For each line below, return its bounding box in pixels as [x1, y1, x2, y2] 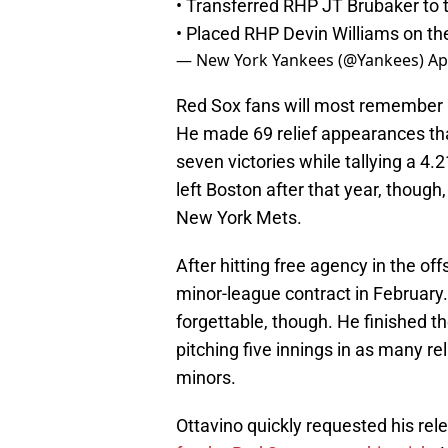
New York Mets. [176, 207, 302, 229]
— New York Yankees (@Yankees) [176, 49, 428, 72]
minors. [176, 367, 236, 389]
